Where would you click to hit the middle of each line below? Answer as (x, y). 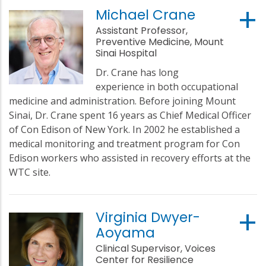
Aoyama (126, 232)
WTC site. (30, 172)
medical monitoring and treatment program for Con (124, 143)
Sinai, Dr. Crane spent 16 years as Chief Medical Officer (130, 115)
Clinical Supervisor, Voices (156, 248)
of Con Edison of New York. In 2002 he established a (124, 129)
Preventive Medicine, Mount (160, 42)
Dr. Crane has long (137, 72)
